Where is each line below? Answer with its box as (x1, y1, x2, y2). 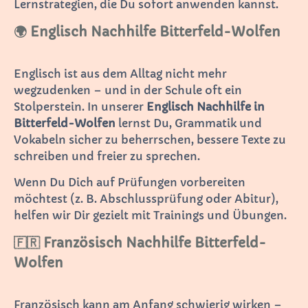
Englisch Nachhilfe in (146, 99, 265, 113)
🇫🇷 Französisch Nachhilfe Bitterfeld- (14, 234, 266, 251)
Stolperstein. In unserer (14, 99, 146, 113)
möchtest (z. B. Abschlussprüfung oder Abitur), (14, 191, 278, 206)
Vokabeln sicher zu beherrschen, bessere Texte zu (14, 132, 286, 146)
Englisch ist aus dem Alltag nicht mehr (14, 66, 227, 80)
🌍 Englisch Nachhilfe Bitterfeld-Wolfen (14, 23, 280, 40)
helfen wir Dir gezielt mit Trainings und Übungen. (14, 208, 287, 222)
